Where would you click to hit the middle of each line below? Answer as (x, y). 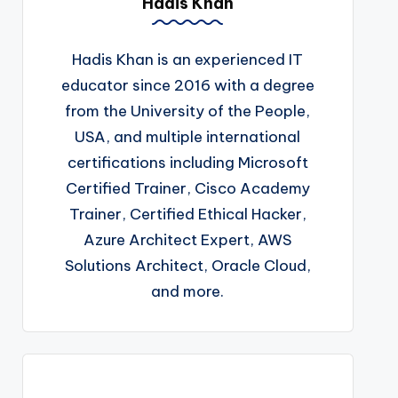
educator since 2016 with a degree (187, 85)
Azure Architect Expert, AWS (188, 239)
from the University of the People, (188, 111)
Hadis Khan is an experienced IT (188, 59)
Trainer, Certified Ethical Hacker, (187, 214)
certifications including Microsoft (187, 162)
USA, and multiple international (188, 136)
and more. (188, 291)
